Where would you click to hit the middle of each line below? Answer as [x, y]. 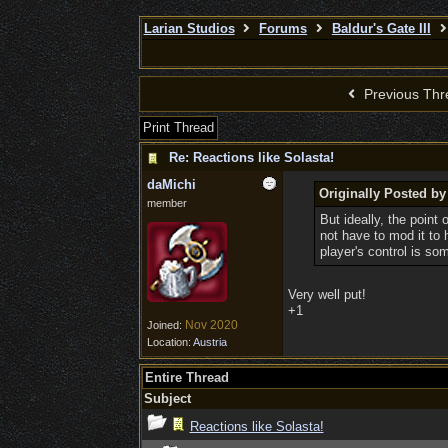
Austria [209, 342]
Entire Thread [186, 377]
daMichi [171, 184]
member [166, 203]
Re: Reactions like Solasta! [251, 157]
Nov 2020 [211, 325]
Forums [283, 28]
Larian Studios [189, 28]
